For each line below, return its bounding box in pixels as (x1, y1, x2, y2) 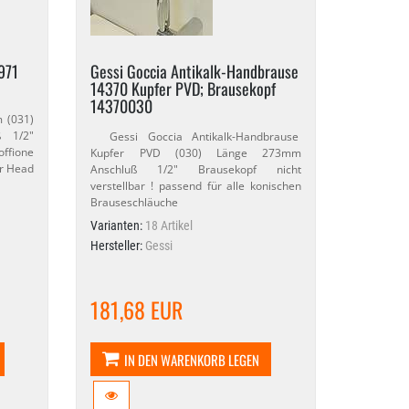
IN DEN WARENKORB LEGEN (124, 350, 260, 370)
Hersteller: (90, 238, 146, 253)
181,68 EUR (90, 293, 184, 326)
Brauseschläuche (90, 194, 179, 210)
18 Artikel (145, 218, 194, 233)
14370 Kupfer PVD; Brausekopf (90, 77, 277, 100)
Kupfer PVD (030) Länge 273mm (90, 145, 301, 161)
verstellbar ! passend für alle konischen (90, 178, 301, 194)
